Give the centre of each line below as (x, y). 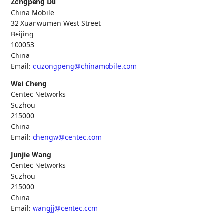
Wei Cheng (29, 83)
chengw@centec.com (67, 137)
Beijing (22, 34)
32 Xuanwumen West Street (56, 23)
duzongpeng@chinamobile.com (85, 66)
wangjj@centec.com (65, 208)
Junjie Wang (31, 154)
